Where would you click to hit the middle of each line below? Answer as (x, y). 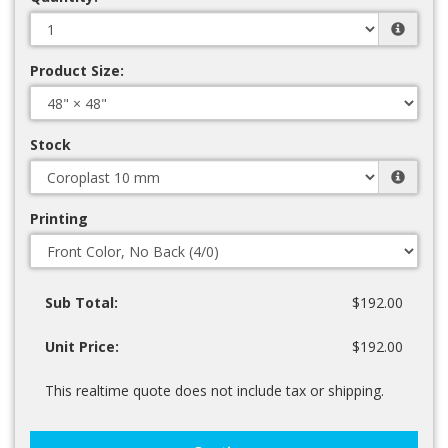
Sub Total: (81, 302)
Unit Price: (82, 346)
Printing (59, 218)
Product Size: (77, 70)
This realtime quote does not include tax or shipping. (214, 390)
